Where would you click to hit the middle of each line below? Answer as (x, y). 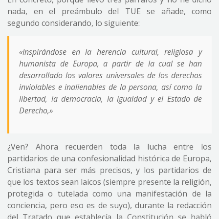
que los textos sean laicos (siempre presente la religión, (109, 182)
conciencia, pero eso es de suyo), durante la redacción (109, 205)
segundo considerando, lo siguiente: (74, 23)
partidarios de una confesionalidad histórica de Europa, (109, 158)
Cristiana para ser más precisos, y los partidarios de (109, 170)
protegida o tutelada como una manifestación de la (109, 194)
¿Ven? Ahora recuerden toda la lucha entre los (109, 147)
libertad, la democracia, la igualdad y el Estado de (110, 99)
